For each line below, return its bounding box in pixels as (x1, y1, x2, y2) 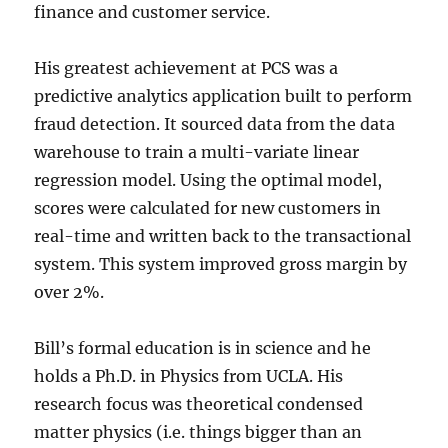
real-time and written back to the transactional (34, 226, 412, 247)
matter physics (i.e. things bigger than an (34, 422, 363, 443)
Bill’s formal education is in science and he (34, 338, 372, 359)
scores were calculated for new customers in (34, 198, 382, 219)
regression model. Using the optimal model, (34, 170, 383, 191)
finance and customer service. (34, 2, 271, 23)
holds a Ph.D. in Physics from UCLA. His (34, 366, 344, 387)
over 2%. (34, 282, 105, 303)
